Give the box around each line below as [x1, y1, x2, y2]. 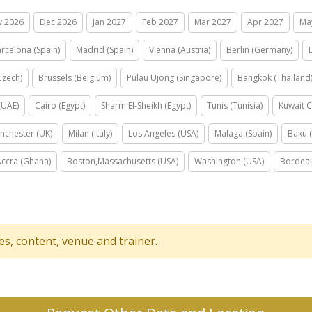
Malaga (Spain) [214, 127, 272, 139]
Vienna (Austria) [149, 44, 210, 56]
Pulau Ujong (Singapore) [127, 72, 221, 84]
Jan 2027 [93, 16, 126, 28]
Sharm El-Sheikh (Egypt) [101, 100, 191, 111]
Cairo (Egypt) [35, 100, 85, 111]
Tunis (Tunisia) [207, 100, 263, 111]
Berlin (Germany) [226, 44, 292, 56]
